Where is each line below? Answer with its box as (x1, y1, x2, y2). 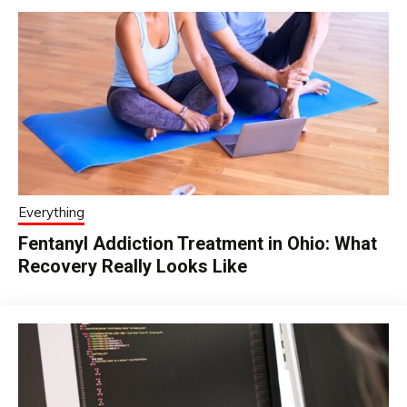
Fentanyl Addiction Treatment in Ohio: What (18, 233, 377, 255)
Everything (18, 203, 84, 222)
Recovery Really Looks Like (18, 255, 247, 278)
